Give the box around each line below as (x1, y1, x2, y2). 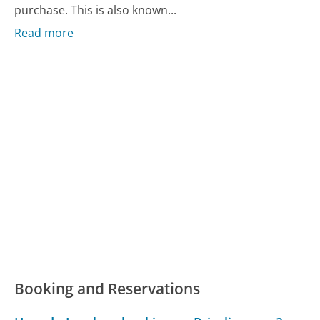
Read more (14, 25, 74, 41)
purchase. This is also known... (14, 1, 177, 18)
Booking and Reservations (14, 279, 201, 299)
